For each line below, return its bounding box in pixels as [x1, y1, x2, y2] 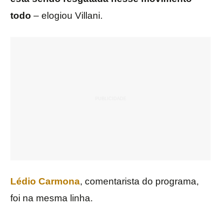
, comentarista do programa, [80, 176, 199, 187]
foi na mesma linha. [10, 193, 93, 204]
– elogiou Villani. [31, 10, 103, 21]
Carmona [38, 176, 80, 187]
